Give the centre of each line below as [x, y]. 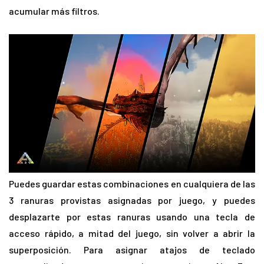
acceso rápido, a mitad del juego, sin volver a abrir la [132, 233]
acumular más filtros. [54, 11]
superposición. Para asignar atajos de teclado [132, 249]
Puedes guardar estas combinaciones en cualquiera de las [132, 183]
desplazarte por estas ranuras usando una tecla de [132, 216]
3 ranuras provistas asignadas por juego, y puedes [132, 200]
